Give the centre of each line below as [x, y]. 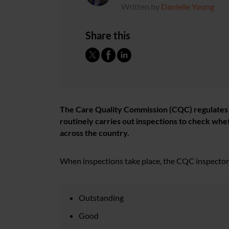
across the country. [95, 133]
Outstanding [101, 198]
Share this [108, 35]
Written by [141, 6]
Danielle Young [188, 6]
